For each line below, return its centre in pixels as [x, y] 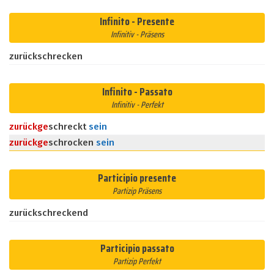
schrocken [72, 143]
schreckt [68, 127]
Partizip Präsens [137, 191]
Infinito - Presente [137, 21]
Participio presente [137, 178]
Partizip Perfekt [137, 261]
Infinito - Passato [137, 92]
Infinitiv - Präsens [137, 34]
